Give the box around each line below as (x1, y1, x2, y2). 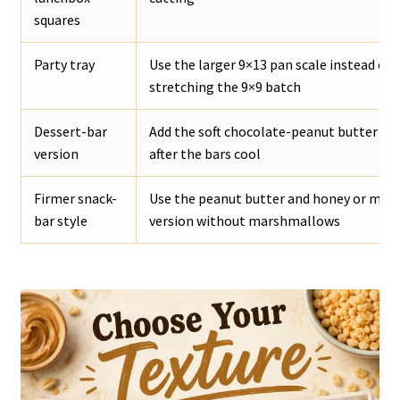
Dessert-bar (33, 121, 107, 140)
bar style (33, 211, 87, 229)
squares (33, 10, 80, 29)
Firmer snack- (33, 188, 117, 207)
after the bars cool (148, 144, 261, 162)
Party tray (33, 54, 95, 73)
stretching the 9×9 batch (148, 77, 301, 96)
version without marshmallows (148, 211, 340, 229)
